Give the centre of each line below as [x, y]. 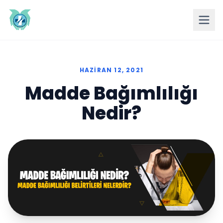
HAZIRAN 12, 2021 [111, 70]
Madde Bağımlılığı [111, 93]
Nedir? [111, 113]
